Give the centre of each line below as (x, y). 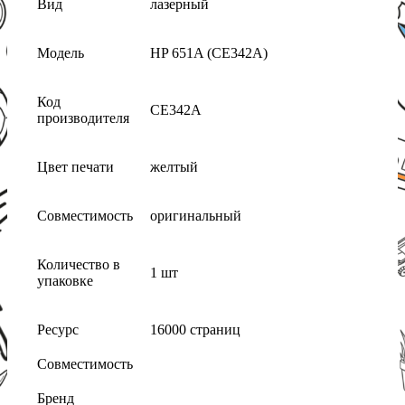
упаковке (65, 281)
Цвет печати (75, 167)
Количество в (79, 265)
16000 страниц (195, 330)
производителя (83, 118)
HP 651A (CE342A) (209, 53)
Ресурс (60, 330)
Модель (61, 53)
